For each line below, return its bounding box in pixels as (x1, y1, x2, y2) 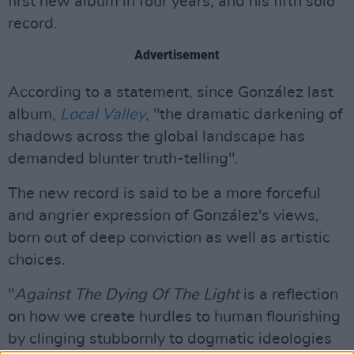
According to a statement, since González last (8, 85, 333, 100)
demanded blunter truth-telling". (8, 151, 239, 167)
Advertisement (134, 47, 220, 62)
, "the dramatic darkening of (145, 107, 343, 122)
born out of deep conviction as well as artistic (8, 230, 330, 246)
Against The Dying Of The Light (14, 287, 239, 303)
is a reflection (239, 287, 338, 303)
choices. (8, 252, 66, 268)
